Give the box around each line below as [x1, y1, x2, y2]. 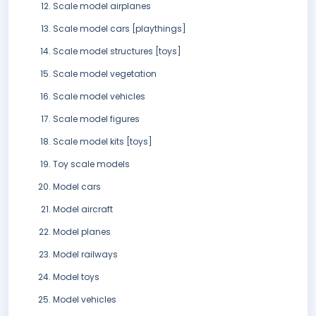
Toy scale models [53, 158, 130, 171]
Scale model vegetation [53, 68, 157, 80]
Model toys [53, 271, 99, 284]
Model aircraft [53, 203, 113, 216]
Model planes [53, 226, 111, 238]
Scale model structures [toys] [53, 45, 181, 58]
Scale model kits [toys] [53, 135, 152, 148]
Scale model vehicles [53, 90, 145, 103]
